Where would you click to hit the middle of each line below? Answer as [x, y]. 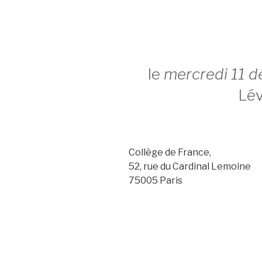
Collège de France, [170, 152]
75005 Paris [156, 180]
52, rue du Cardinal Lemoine [190, 166]
